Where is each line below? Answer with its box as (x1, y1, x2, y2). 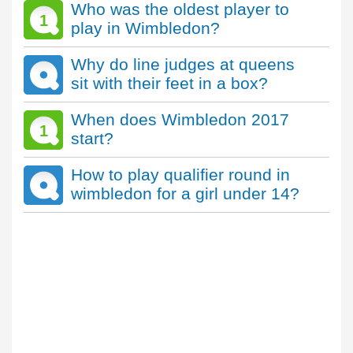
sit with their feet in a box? (71, 74, 268, 92)
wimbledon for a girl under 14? (71, 184, 299, 203)
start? (71, 129, 113, 147)
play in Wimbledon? (71, 19, 220, 37)
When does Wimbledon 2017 (71, 110, 289, 128)
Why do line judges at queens (71, 55, 295, 73)
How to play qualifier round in (71, 165, 290, 184)
